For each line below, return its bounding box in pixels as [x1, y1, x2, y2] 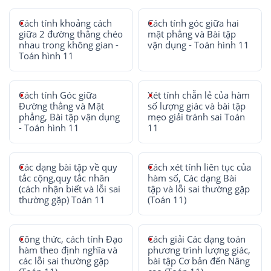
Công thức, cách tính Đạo [19, 233, 123, 245]
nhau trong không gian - [19, 39, 119, 51]
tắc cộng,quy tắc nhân [19, 172, 109, 184]
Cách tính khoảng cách [19, 17, 112, 29]
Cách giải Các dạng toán [148, 233, 246, 245]
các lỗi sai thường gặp [19, 255, 109, 267]
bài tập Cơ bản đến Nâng [148, 255, 250, 267]
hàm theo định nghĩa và [19, 244, 117, 256]
